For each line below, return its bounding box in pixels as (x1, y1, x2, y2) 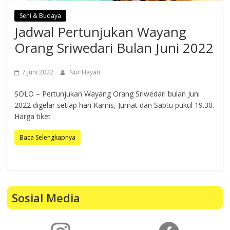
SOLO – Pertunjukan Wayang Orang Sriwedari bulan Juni (14, 89, 200, 99)
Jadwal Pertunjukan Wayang (14, 23, 187, 42)
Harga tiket (14, 111, 51, 122)
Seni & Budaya (20, 11, 62, 21)
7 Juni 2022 (22, 68, 54, 77)
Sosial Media (12, 190, 81, 206)
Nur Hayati (69, 68, 101, 77)
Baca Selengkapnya (20, 133, 76, 142)
